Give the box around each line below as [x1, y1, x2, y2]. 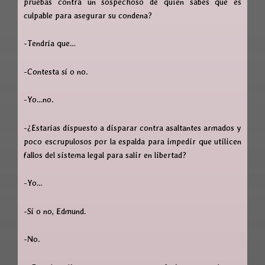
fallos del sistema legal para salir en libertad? [24, 150, 186, 160]
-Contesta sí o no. [24, 66, 88, 76]
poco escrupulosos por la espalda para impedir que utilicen [24, 136, 241, 146]
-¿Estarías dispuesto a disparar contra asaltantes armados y [24, 122, 241, 132]
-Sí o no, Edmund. [24, 206, 86, 216]
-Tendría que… [24, 38, 76, 49]
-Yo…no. [24, 95, 54, 105]
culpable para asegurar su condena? [24, 10, 152, 20]
